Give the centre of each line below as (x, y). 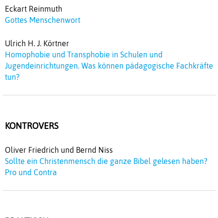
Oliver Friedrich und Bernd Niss (59, 150)
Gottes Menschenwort (43, 20)
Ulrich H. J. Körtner (37, 43)
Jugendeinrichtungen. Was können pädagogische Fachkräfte (109, 65)
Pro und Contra (31, 172)
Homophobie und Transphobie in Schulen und (84, 54)
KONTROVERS (32, 126)
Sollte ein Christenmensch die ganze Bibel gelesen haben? (106, 161)
